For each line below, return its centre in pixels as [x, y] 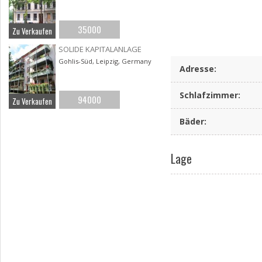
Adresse [197, 69]
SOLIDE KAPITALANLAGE [100, 49]
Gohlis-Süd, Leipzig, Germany [105, 61]
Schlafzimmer [209, 95]
